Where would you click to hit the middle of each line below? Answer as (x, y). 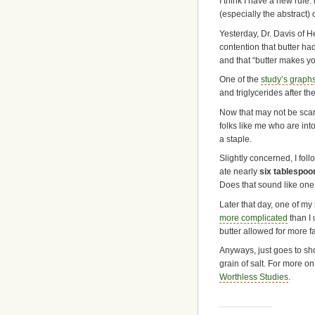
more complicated (253, 218)
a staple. (236, 139)
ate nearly (239, 172)
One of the (240, 80)
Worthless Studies (254, 277)
